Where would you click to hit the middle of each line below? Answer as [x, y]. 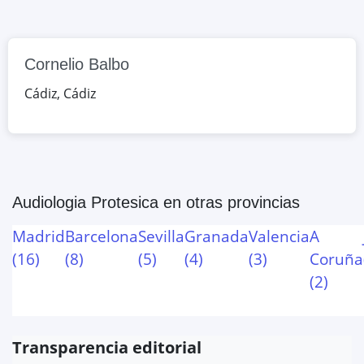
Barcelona [102, 236]
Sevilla [161, 236]
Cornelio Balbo [77, 64]
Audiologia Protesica [85, 202]
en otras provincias [229, 202]
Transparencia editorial [107, 347]
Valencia [279, 236]
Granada [217, 236]
